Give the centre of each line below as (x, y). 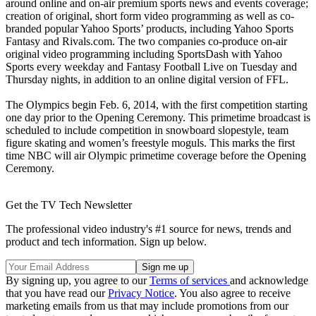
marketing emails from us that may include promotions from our (147, 305)
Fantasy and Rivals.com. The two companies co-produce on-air (146, 41)
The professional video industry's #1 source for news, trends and (148, 229)
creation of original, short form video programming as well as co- (150, 16)
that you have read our (57, 293)
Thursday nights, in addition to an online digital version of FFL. (147, 79)
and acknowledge (269, 280)
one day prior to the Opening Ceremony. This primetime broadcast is (158, 117)
